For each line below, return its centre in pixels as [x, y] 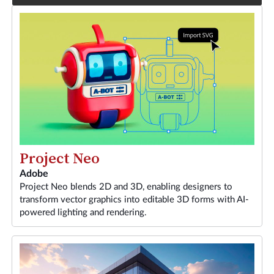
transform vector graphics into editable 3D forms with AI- [134, 199]
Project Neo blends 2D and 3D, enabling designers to [126, 187]
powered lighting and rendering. [83, 212]
